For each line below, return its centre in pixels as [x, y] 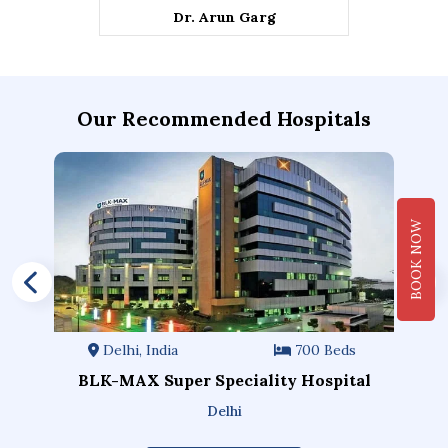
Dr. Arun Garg [224, 17]
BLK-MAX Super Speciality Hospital [224, 380]
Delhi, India [138, 350]
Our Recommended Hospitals [224, 119]
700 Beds [324, 350]
